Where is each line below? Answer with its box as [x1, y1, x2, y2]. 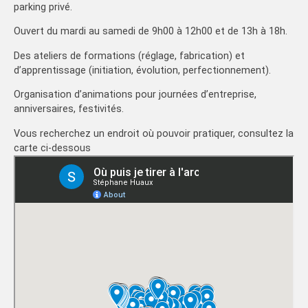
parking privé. [14, 1, 72, 14]
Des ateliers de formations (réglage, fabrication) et [14, 49, 245, 62]
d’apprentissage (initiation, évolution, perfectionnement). [14, 64, 271, 76]
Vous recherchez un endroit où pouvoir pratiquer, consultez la [14, 127, 294, 140]
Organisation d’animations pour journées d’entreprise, [14, 89, 256, 101]
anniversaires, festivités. [14, 103, 124, 115]
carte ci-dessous [14, 142, 91, 154]
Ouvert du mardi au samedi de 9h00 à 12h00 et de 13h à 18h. [14, 25, 287, 38]
